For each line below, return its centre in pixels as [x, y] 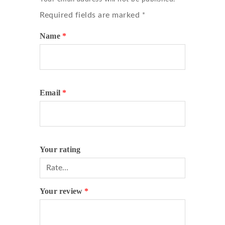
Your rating [60, 149]
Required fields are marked [91, 15]
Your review [62, 191]
